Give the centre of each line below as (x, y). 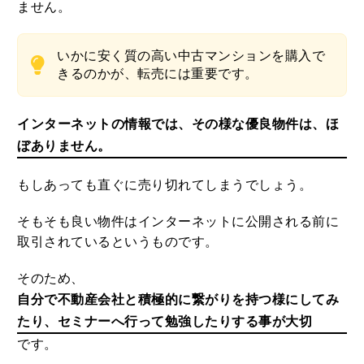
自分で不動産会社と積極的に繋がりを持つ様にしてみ (178, 300)
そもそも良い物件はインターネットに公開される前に (178, 222)
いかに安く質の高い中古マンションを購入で (191, 56)
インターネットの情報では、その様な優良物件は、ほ (178, 124)
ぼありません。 (64, 146)
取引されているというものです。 (118, 242)
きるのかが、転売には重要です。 (158, 74)
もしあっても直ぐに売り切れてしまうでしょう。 (165, 185)
